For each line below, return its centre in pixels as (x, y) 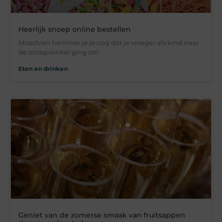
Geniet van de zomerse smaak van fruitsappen (102, 215)
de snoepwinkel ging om (59, 52)
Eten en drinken (43, 68)
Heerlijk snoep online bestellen (75, 29)
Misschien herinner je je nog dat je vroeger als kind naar (109, 42)
